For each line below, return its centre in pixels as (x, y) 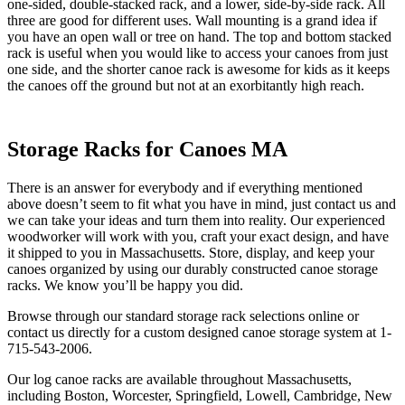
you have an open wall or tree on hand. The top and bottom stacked (199, 37)
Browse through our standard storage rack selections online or (183, 316)
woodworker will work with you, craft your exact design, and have (198, 237)
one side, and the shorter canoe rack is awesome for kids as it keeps (198, 70)
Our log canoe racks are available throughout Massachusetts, (179, 380)
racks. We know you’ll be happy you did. (125, 286)
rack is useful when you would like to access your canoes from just (198, 53)
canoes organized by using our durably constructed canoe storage (193, 269)
